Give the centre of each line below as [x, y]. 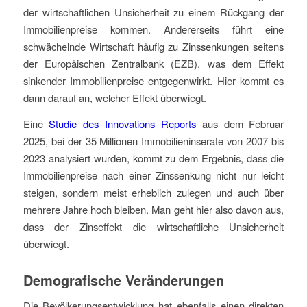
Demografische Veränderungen [123, 280]
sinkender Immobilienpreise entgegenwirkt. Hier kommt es [153, 81]
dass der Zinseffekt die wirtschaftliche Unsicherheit [153, 226]
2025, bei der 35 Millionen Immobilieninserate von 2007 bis [153, 140]
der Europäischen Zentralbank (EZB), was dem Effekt [153, 64]
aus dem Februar [240, 123]
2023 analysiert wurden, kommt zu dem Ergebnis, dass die [153, 158]
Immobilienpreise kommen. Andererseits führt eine [153, 29]
